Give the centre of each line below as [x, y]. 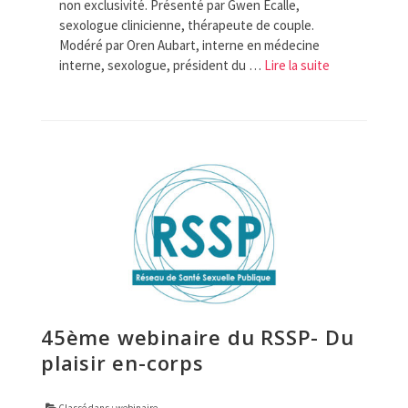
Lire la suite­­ [297, 65]
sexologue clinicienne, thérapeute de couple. [187, 25]
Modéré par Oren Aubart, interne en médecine [189, 45]
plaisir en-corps [122, 363]
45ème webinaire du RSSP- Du [198, 337]
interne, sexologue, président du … [162, 65]
